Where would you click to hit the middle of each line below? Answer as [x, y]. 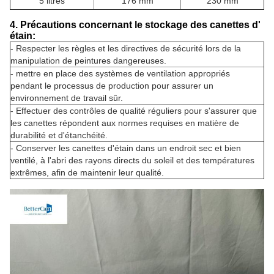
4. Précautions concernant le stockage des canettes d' [135, 25]
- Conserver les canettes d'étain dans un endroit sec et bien [126, 148]
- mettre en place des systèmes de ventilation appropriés [120, 73]
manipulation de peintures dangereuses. [88, 61]
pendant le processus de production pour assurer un [112, 86]
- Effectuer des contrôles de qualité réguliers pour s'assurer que [134, 111]
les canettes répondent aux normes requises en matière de [125, 123]
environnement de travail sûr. [67, 98]
